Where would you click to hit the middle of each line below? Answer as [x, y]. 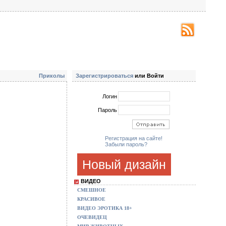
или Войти [149, 76]
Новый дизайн [124, 164]
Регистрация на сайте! [134, 138]
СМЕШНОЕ [92, 190]
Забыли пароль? [126, 144]
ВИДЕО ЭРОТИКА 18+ [105, 208]
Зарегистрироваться [104, 76]
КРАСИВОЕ [91, 199]
